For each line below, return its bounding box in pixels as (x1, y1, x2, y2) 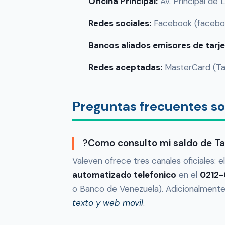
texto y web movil (72, 197, 143, 209)
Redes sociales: (88, 18, 151, 29)
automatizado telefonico (72, 169, 176, 181)
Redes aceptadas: (88, 62, 162, 73)
